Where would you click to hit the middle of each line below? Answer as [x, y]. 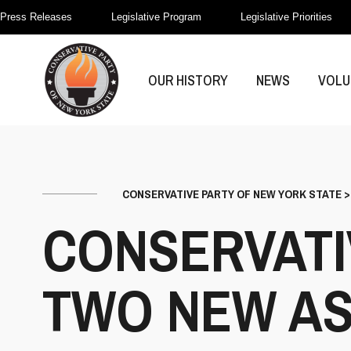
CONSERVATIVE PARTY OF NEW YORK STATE [232, 194]
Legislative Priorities [286, 17]
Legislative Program [156, 17]
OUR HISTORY [188, 80]
